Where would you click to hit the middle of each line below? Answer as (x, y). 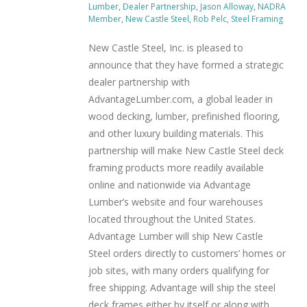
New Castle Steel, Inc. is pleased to (166, 48)
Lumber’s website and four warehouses (176, 202)
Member (105, 19)
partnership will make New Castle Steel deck (186, 151)
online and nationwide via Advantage (170, 185)
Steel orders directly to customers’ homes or (187, 254)
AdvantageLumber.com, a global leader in (181, 99)
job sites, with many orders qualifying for (179, 271)
